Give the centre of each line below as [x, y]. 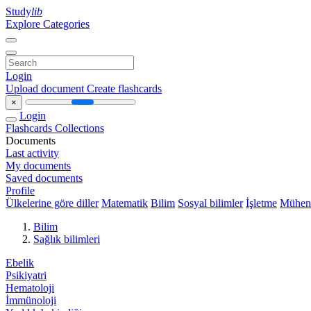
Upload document [46, 89]
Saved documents [44, 178]
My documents [38, 166]
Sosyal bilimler [210, 203]
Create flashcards [124, 89]
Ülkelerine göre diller [52, 203]
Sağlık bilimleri [67, 239]
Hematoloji [30, 288]
